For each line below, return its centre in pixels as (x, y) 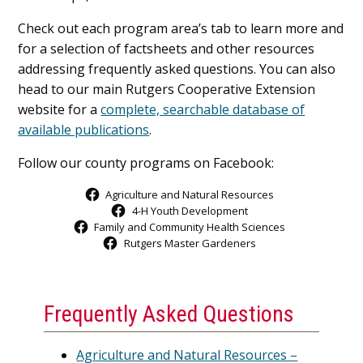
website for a (60, 110)
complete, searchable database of (203, 110)
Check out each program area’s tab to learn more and (181, 29)
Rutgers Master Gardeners (190, 243)
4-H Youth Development (190, 211)
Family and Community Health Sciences (190, 227)
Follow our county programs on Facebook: (146, 163)
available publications (84, 130)
